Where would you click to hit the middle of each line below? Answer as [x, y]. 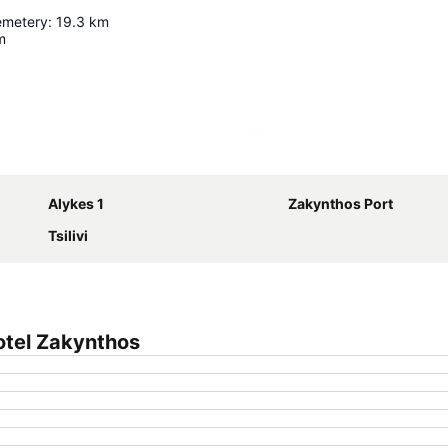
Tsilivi [68, 235]
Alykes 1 [76, 203]
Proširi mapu [308, 160]
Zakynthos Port [340, 203]
